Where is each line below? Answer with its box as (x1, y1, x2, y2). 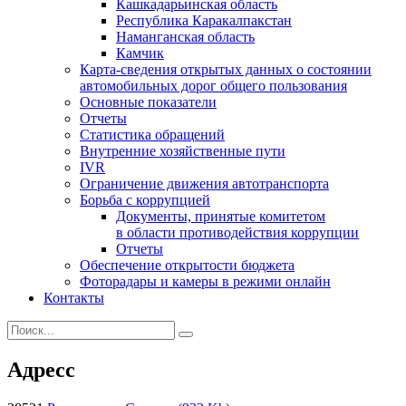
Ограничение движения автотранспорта (80, 175, 329, 191)
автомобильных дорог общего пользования (80, 77, 347, 93)
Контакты (43, 289, 104, 305)
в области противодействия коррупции (116, 224, 359, 240)
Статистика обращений (80, 126, 225, 142)
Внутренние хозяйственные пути (80, 142, 285, 159)
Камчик (116, 44, 164, 61)
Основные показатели (80, 93, 217, 110)
